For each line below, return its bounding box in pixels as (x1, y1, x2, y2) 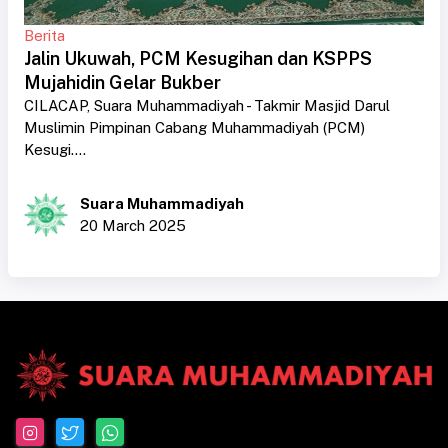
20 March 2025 (80, 217, 186, 235)
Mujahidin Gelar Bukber (24, 72, 221, 94)
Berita (24, 27, 65, 45)
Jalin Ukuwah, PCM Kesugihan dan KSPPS (24, 48, 372, 70)
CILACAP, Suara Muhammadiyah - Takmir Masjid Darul (24, 97, 390, 115)
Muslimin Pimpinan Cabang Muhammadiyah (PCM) (24, 119, 365, 137)
